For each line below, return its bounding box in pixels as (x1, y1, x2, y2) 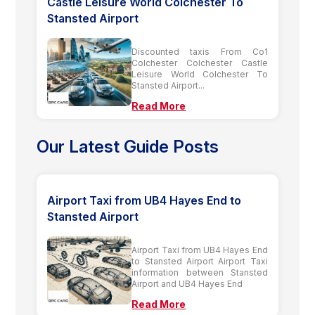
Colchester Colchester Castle (131, 57, 268, 68)
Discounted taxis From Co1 (131, 46, 268, 57)
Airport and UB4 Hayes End (131, 278, 243, 289)
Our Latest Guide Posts (37, 136, 219, 157)
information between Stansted (131, 266, 268, 278)
